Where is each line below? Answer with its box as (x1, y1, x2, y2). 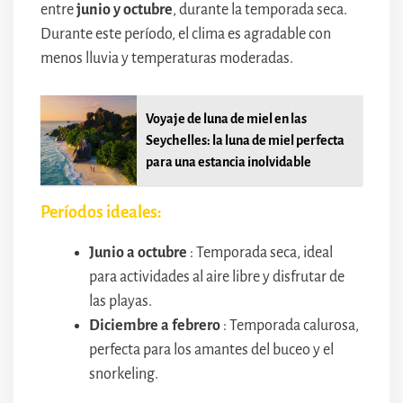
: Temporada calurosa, (220, 317, 359, 334)
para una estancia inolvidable (146, 154, 312, 169)
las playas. (89, 292, 152, 309)
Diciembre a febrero (89, 317, 220, 334)
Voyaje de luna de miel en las (146, 111, 308, 126)
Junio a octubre (89, 244, 187, 261)
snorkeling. (89, 365, 158, 382)
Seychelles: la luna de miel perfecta (146, 132, 345, 148)
